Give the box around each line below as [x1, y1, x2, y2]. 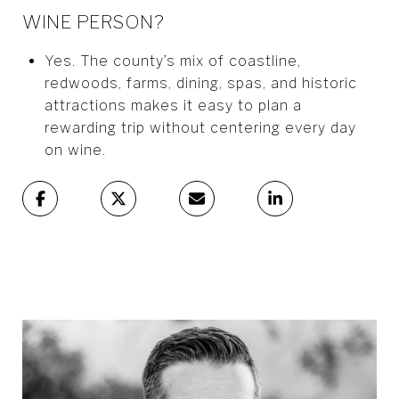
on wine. [44, 141, 106, 159]
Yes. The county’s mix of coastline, [44, 52, 301, 69]
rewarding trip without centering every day [44, 118, 356, 136]
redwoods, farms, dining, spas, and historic [44, 74, 357, 92]
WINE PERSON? [22, 10, 164, 33]
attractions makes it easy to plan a [44, 96, 302, 114]
